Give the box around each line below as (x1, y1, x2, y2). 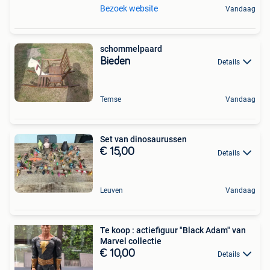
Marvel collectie (100, 236, 162, 246)
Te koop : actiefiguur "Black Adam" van (100, 225, 246, 235)
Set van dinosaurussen (100, 134, 187, 145)
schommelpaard (100, 43, 162, 54)
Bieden (100, 55, 130, 67)
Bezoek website (100, 3, 158, 13)
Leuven (100, 186, 123, 195)
